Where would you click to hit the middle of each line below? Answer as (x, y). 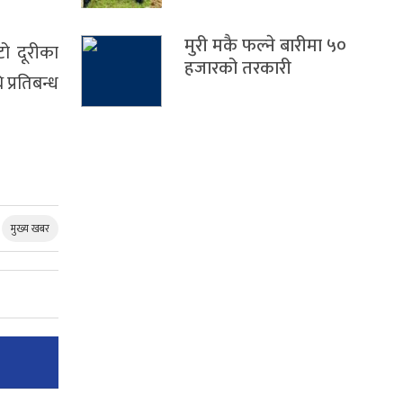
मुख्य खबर (30, 229)
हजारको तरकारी (238, 69)
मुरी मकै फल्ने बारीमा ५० (265, 46)
